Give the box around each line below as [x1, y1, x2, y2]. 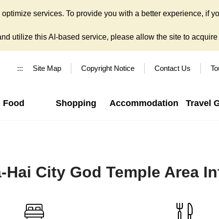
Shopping [55, 98, 96, 108]
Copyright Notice [81, 64, 134, 72]
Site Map [33, 64, 61, 72]
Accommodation [109, 98, 178, 108]
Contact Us [154, 64, 191, 72]
